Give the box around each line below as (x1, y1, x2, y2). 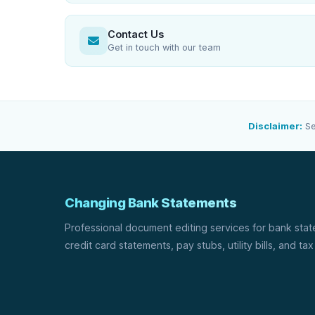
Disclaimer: (248, 120, 302, 131)
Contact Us (108, 28, 164, 40)
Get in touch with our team (108, 42, 221, 53)
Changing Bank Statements (65, 195, 236, 210)
